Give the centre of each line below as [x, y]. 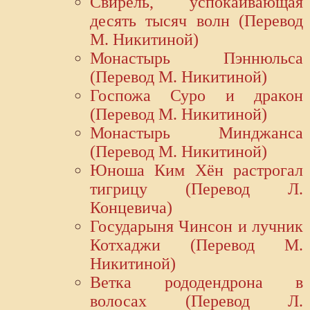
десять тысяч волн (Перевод [197, 21]
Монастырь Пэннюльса [197, 58]
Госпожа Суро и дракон [197, 96]
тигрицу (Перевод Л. [197, 189]
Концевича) [131, 208]
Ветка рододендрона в [197, 283]
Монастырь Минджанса [197, 133]
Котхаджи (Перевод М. [197, 245]
